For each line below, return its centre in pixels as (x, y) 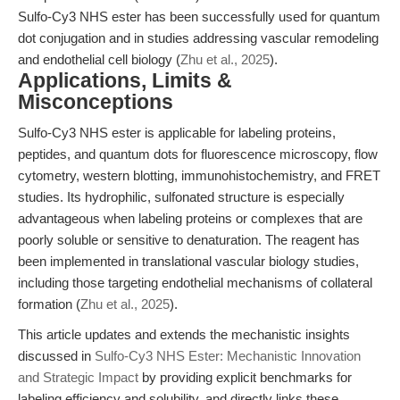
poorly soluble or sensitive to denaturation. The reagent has (189, 240)
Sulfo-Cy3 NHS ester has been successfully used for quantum (199, 17)
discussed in (56, 356)
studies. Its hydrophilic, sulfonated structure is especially (181, 197)
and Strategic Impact (78, 377)
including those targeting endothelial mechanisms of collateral (195, 283)
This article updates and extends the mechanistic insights (184, 334)
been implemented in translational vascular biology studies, (188, 261)
